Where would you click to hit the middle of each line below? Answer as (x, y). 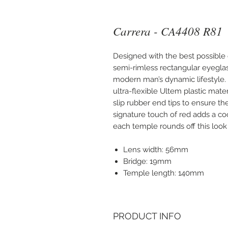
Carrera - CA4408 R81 (168, 31)
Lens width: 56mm (156, 150)
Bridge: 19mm (147, 162)
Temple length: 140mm (164, 173)
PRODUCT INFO (147, 216)
